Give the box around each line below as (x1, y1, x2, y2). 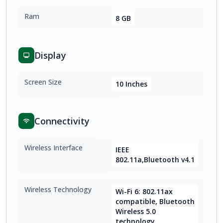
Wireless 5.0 (115, 207, 156, 216)
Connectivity (34, 115, 90, 127)
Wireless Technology (24, 185, 92, 194)
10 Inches (115, 79, 147, 89)
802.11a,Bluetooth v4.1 (115, 155, 195, 164)
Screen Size (24, 77, 62, 87)
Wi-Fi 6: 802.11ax (115, 187, 173, 196)
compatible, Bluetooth (115, 197, 195, 206)
